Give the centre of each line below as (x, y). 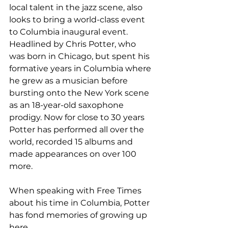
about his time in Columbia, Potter (80, 203)
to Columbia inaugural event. (69, 32)
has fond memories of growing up (79, 215)
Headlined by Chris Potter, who (74, 44)
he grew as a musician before (69, 80)
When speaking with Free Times (76, 190)
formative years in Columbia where (81, 68)
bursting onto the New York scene (80, 93)
